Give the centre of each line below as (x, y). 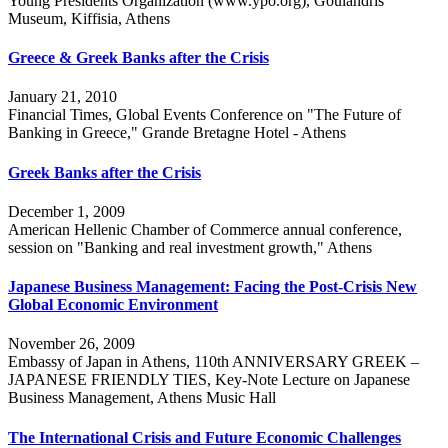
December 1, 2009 (66, 211)
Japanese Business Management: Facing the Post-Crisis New (212, 287)
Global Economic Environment (113, 305)
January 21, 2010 (62, 97)
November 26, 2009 (71, 344)
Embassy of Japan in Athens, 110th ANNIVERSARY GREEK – (213, 362)
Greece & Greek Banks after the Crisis (138, 58)
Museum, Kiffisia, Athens (89, 18)
